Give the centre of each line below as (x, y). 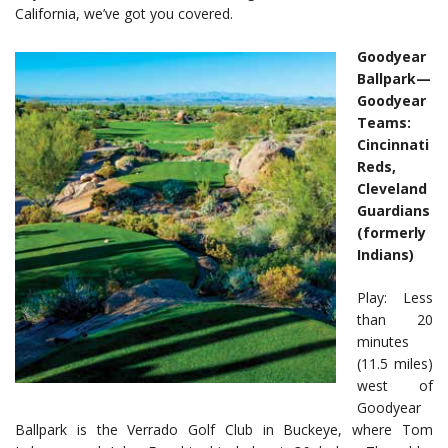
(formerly (391, 233)
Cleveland (392, 189)
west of (395, 386)
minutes (383, 342)
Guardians (393, 211)
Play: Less (395, 298)
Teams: (384, 123)
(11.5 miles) (395, 364)
